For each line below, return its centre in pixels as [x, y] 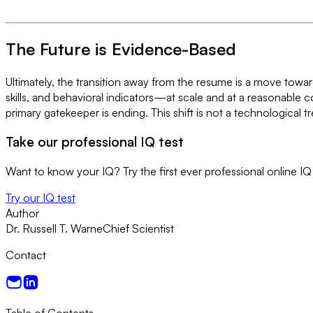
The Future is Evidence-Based [121, 49]
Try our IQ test [41, 198]
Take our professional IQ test [95, 142]
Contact [26, 255]
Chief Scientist [138, 229]
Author [22, 213]
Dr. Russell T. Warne [54, 229]
